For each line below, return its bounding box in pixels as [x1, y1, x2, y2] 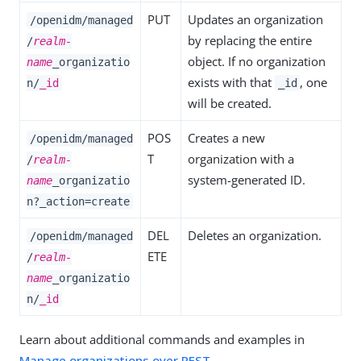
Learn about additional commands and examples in [19, 331, 305, 347]
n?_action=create [27, 195, 130, 208]
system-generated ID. [188, 172, 305, 188]
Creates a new [188, 130, 265, 146]
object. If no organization [188, 53, 326, 69]
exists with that [188, 74, 275, 90]
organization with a [188, 151, 294, 167]
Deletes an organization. [188, 227, 322, 243]
